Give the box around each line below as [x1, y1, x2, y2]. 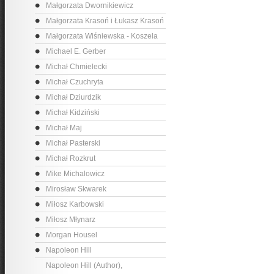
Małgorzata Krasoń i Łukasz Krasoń [46, 17, 164, 25]
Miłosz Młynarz [46, 215, 95, 224]
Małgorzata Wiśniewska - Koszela [46, 32, 158, 40]
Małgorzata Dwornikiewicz [46, 1, 133, 10]
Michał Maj [46, 124, 82, 132]
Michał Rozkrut [46, 154, 95, 163]
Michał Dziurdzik [46, 93, 101, 102]
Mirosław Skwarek [46, 185, 106, 193]
